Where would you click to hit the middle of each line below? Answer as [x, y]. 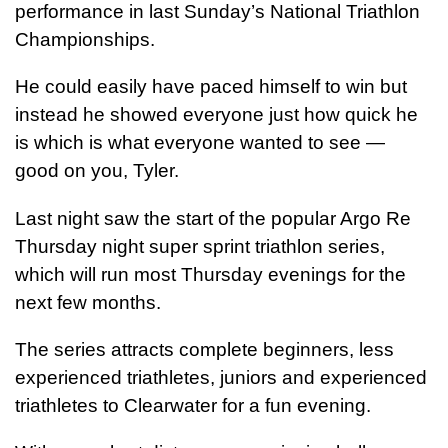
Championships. [87, 40]
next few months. [90, 302]
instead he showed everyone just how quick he [216, 115]
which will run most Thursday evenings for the [210, 274]
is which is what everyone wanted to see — [200, 143]
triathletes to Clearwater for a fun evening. [195, 405]
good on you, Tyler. [97, 171]
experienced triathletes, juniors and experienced [223, 377]
